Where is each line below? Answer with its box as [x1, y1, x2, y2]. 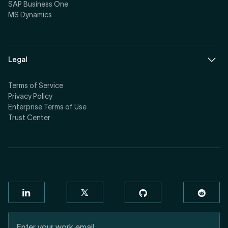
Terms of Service [8, 81, 63, 90]
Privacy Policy [8, 92, 52, 100]
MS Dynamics [8, 11, 52, 19]
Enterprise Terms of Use [8, 103, 87, 111]
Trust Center [8, 113, 50, 122]
